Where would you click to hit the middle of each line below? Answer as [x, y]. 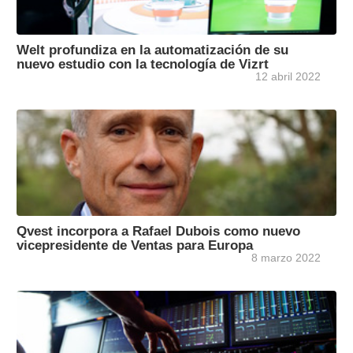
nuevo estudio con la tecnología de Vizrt [143, 64]
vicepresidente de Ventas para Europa [135, 245]
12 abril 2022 [288, 77]
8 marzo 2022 [286, 258]
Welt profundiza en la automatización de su [152, 50]
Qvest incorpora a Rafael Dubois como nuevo [158, 231]
